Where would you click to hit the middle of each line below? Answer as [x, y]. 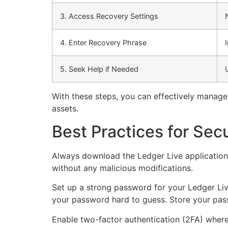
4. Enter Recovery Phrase [103, 43]
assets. [65, 109]
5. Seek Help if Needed [99, 69]
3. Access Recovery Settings [109, 16]
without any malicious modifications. [122, 168]
